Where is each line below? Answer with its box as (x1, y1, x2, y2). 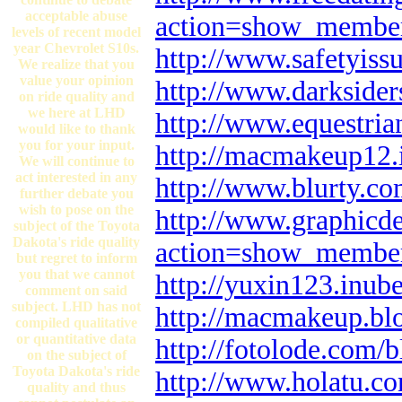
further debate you (19, 186, 134, 201)
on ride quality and (18, 89, 135, 104)
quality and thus (27, 380, 126, 395)
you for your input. (18, 137, 135, 153)
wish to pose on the (19, 202, 134, 217)
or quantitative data (16, 331, 136, 346)
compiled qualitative (15, 315, 137, 330)
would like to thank (17, 121, 135, 136)
